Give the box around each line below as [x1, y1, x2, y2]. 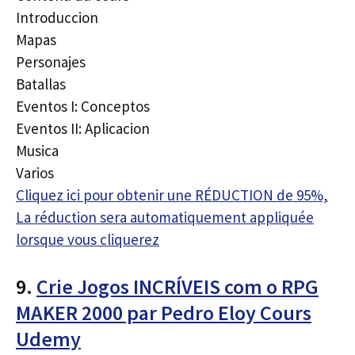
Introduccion [16, 8, 98, 27]
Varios [16, 163, 54, 182]
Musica [16, 141, 59, 160]
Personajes [16, 52, 86, 71]
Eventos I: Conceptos [16, 97, 150, 116]
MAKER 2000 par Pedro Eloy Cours [16, 299, 311, 326]
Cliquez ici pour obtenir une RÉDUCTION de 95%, [16, 185, 328, 204]
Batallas [16, 74, 66, 94]
